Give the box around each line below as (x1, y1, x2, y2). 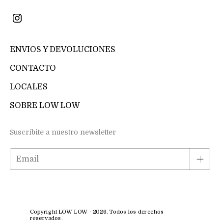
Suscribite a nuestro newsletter (10, 128, 116, 136)
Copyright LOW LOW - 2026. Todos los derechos (29, 208, 164, 215)
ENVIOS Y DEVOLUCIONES (10, 45, 115, 54)
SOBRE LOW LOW (10, 101, 80, 110)
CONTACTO (10, 63, 56, 73)
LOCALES (10, 82, 48, 91)
